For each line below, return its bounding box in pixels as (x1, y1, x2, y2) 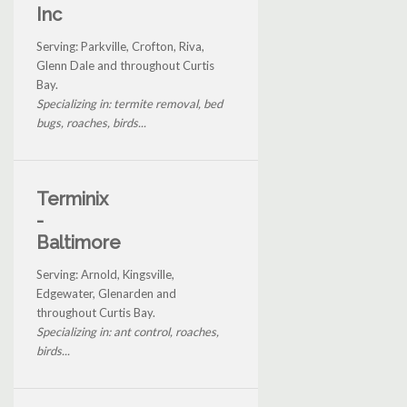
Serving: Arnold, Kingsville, (36, 266, 174, 282)
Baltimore (36, 231, 121, 253)
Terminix (36, 187, 108, 210)
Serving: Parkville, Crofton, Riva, (36, 38, 204, 54)
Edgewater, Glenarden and (36, 285, 176, 301)
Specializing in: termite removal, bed (36, 95, 223, 111)
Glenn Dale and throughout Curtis (36, 57, 214, 73)
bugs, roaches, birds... (36, 114, 146, 130)
